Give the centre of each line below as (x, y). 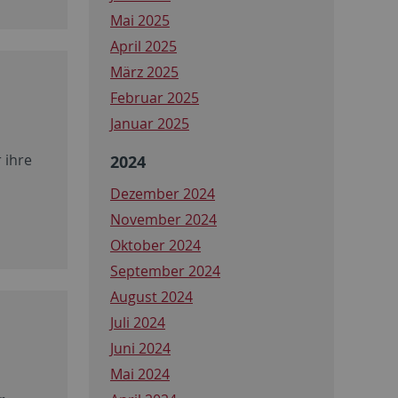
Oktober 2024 (155, 245)
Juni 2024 (140, 348)
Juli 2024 (138, 322)
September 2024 (165, 271)
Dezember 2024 (163, 193)
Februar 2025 (155, 97)
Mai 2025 (140, 20)
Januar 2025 (150, 123)
